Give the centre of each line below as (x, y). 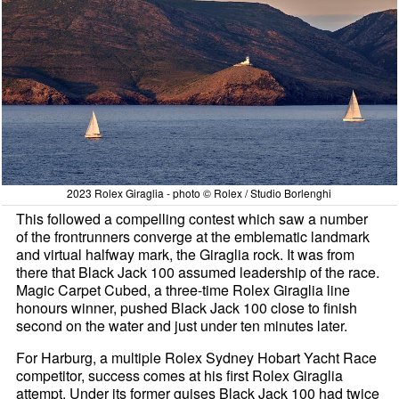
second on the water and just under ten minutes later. (182, 325)
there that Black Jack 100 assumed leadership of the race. (198, 272)
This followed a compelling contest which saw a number (192, 218)
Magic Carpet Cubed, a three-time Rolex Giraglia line (183, 289)
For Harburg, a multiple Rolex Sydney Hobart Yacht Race (197, 357)
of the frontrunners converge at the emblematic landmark (193, 236)
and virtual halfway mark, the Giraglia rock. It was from (186, 254)
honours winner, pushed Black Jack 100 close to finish (187, 307)
